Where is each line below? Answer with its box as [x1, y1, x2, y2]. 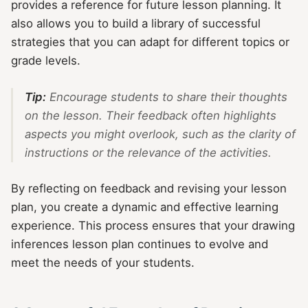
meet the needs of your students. [11, 255, 195, 269]
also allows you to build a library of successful [11, 16, 261, 31]
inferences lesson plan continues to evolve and [11, 236, 268, 251]
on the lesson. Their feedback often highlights [24, 108, 276, 122]
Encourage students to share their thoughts [45, 89, 287, 104]
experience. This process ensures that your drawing [11, 218, 295, 232]
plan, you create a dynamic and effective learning [11, 199, 278, 214]
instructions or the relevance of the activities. [24, 145, 272, 159]
